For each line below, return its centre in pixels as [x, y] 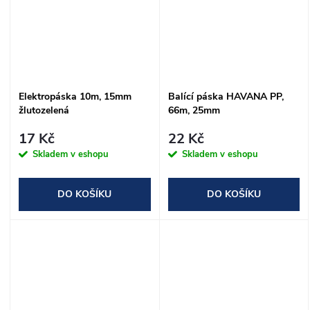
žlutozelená [44, 110]
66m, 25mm [194, 110]
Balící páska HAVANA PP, [226, 96]
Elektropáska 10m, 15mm [75, 96]
